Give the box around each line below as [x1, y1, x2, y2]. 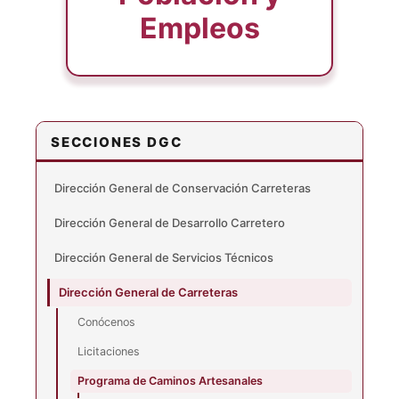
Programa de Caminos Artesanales [77, 374, 263, 387]
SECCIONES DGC [51, 134, 183, 151]
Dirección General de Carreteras [59, 284, 238, 299]
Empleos [139, 11, 260, 45]
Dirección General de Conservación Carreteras [54, 180, 311, 195]
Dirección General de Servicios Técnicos [54, 249, 273, 265]
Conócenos [77, 315, 135, 329]
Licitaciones [77, 345, 140, 358]
